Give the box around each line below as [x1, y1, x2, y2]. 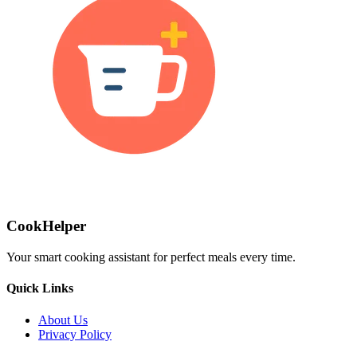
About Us [38, 312, 88, 327]
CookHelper [6, 218, 86, 235]
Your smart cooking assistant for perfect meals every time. [6, 250, 296, 264]
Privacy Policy [38, 327, 112, 341]
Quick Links [6, 281, 73, 296]
